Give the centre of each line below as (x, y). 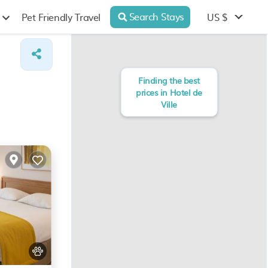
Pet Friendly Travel (61, 17)
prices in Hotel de (169, 92)
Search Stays (156, 16)
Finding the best (169, 80)
